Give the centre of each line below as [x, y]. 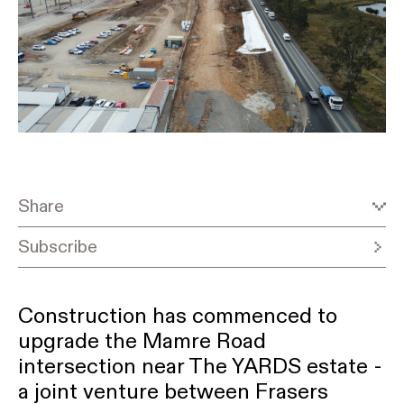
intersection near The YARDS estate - [200, 367]
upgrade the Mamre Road [142, 342]
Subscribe [58, 247]
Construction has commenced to [178, 317]
